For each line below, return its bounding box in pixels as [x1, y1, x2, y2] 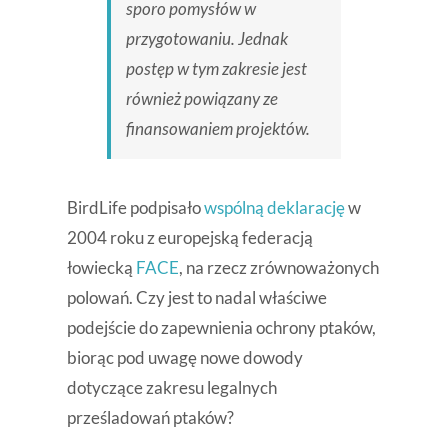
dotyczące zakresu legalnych [66, 377, 277, 399]
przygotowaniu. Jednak [125, 28, 288, 50]
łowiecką [66, 257, 136, 279]
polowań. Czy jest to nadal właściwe [66, 287, 327, 309]
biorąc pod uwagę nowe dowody [66, 347, 303, 369]
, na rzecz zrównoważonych [178, 257, 379, 279]
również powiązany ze [125, 88, 278, 110]
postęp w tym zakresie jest [125, 58, 307, 80]
